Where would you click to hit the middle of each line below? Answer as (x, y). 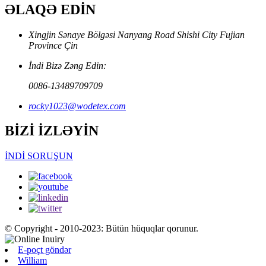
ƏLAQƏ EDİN (50, 9)
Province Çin (53, 45)
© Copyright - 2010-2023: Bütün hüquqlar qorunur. (102, 229)
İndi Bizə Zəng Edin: (67, 65)
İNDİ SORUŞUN (39, 156)
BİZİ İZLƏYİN (52, 131)
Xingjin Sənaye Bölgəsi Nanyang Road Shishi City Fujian (137, 34)
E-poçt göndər (45, 250)
